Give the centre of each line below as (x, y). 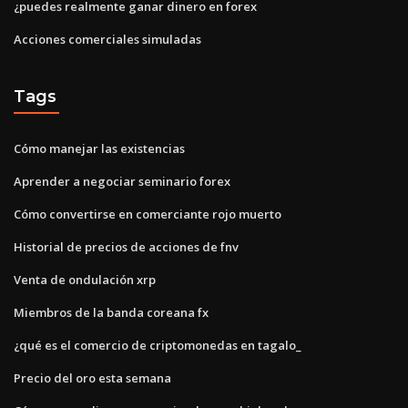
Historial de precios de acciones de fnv (126, 246)
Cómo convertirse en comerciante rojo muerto (148, 214)
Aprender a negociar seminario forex (122, 181)
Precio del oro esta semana (92, 377)
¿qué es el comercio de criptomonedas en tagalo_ (158, 345)
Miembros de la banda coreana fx (111, 312)
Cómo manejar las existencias (99, 148)
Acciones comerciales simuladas (107, 39)
